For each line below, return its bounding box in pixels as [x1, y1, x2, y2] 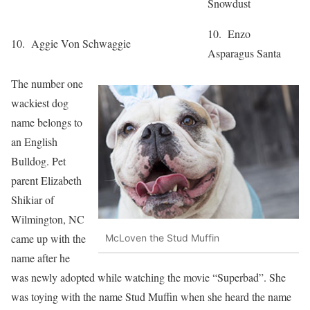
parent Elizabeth [11, 173, 82, 188]
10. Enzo [208, 26, 250, 41]
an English [11, 134, 57, 149]
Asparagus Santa [208, 46, 281, 60]
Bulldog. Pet [11, 154, 66, 168]
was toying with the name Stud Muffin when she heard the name [11, 289, 291, 304]
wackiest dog [11, 95, 69, 110]
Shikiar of [11, 192, 54, 207]
